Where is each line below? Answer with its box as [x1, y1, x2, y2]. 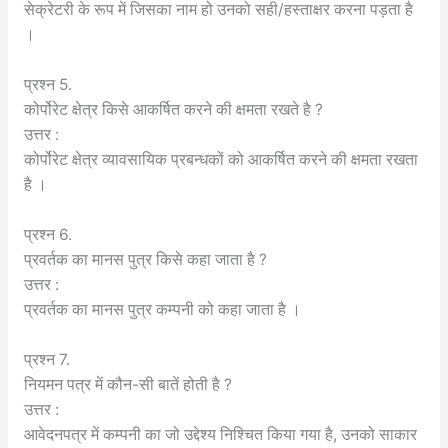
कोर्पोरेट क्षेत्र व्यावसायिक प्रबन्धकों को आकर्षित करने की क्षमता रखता [23, 149, 418, 169]
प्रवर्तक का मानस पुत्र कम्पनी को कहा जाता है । [23, 299, 301, 319]
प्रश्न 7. [23, 349, 70, 369]
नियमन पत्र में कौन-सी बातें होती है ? [23, 374, 232, 394]
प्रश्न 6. [23, 224, 72, 244]
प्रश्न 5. [23, 74, 72, 94]
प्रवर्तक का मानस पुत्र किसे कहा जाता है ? [23, 249, 267, 269]
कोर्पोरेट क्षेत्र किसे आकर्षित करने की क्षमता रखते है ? [23, 99, 323, 119]
